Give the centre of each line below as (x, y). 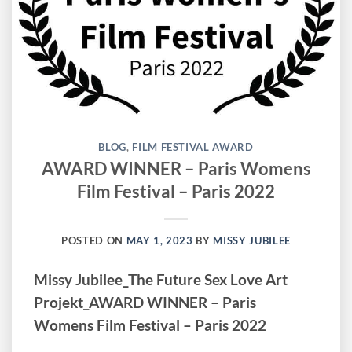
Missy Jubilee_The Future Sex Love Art (161, 279)
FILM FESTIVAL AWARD (193, 147)
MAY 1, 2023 (159, 240)
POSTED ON (94, 240)
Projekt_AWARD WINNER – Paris (145, 302)
